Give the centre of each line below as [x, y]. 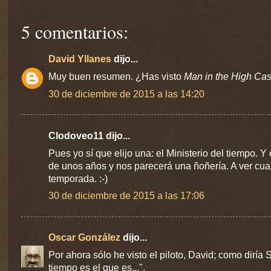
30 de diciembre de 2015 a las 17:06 [126, 196]
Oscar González [84, 238]
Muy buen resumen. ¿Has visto [116, 77]
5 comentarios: [75, 31]
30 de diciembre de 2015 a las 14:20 [126, 94]
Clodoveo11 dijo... [89, 135]
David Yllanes [80, 59]
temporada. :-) [78, 178]
